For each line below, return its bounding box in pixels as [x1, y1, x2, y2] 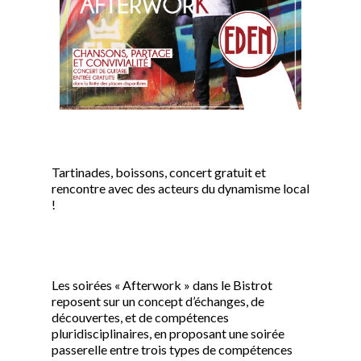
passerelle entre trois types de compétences [52, 342, 293, 357]
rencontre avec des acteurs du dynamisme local [52, 180, 309, 196]
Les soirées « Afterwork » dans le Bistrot [52, 277, 272, 293]
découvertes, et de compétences [52, 309, 229, 325]
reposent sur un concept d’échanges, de [52, 293, 264, 309]
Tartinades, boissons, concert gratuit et [52, 164, 266, 180]
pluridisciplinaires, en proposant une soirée [52, 326, 284, 341]
